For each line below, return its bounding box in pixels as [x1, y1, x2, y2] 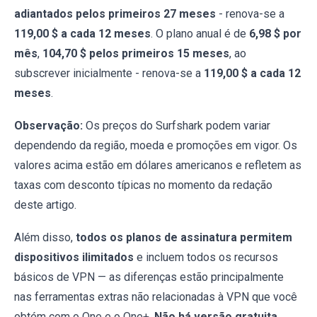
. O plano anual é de [151, 27, 249, 41]
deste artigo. [14, 198, 76, 212]
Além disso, [14, 231, 76, 245]
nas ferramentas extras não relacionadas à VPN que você [14, 290, 297, 304]
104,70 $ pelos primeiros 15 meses [42, 47, 229, 61]
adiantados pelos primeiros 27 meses [14, 7, 216, 21]
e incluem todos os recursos [134, 250, 278, 265]
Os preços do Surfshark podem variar [83, 119, 270, 133]
